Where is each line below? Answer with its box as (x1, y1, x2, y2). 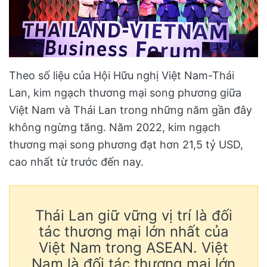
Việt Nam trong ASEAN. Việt (39, 239, 228, 257)
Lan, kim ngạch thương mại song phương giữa (9, 86, 241, 99)
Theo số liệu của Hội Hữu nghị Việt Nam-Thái (9, 69, 234, 82)
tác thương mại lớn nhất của (38, 223, 229, 241)
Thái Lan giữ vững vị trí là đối (35, 207, 232, 225)
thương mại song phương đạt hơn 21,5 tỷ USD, (9, 138, 243, 151)
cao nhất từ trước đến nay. (9, 155, 144, 168)
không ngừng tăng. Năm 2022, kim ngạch (9, 120, 221, 133)
